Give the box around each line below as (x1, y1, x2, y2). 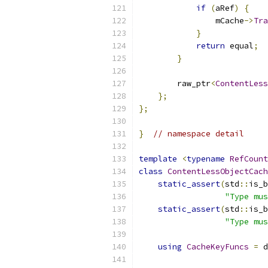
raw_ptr (139, 78, 211, 89)
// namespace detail (153, 129, 244, 139)
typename (187, 154, 225, 164)
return (196, 41, 225, 51)
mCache (139, 16, 244, 26)
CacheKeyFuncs (187, 242, 249, 252)
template (139, 154, 177, 164)
